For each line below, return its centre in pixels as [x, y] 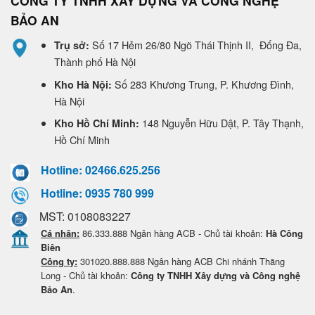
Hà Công [284, 233]
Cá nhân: [60, 233]
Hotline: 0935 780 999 [97, 193]
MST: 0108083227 [85, 217]
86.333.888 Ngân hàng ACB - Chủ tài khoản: [173, 233]
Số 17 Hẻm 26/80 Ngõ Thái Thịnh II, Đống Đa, [197, 45]
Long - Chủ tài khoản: [86, 276]
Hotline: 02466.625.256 [101, 170]
